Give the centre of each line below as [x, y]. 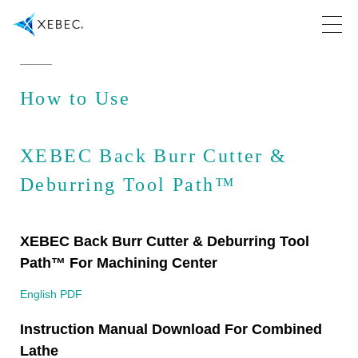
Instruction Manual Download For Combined [171, 329]
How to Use [75, 98]
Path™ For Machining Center [119, 263]
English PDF [51, 294]
